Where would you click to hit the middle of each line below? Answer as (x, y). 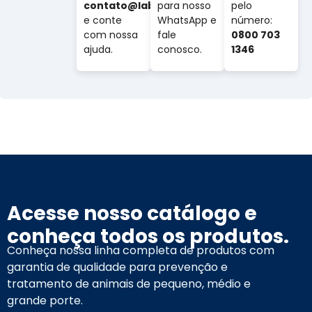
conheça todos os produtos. (148, 237)
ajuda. (99, 50)
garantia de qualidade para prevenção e (117, 267)
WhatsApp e (187, 21)
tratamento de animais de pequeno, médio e (129, 284)
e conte (103, 21)
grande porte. (45, 301)
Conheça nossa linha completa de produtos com (141, 251)
